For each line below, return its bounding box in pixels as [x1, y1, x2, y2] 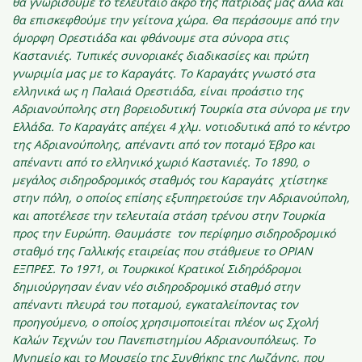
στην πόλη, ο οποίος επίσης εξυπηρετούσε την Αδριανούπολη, [12, 190, 350, 205]
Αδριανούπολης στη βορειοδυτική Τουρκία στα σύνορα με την [12, 101, 349, 116]
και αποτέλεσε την [12, 208, 115, 223]
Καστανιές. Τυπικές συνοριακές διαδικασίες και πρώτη [12, 48, 309, 63]
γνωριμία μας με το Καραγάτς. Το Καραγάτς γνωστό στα [12, 65, 315, 81]
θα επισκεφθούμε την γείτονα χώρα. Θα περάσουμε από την [12, 12, 339, 27]
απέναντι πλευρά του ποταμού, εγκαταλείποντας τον [12, 297, 298, 312]
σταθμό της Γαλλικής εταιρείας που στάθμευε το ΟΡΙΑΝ [12, 243, 313, 259]
